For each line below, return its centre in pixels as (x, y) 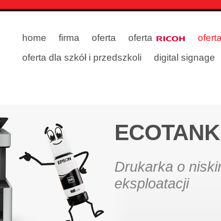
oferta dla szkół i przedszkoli (82, 57)
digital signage (184, 57)
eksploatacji (152, 184)
